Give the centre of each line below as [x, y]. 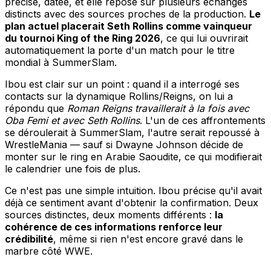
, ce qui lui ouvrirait [204, 38]
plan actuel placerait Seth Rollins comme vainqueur [129, 26]
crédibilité [29, 239]
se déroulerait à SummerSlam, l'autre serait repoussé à [132, 132]
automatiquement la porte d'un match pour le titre [120, 50]
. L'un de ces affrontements [203, 120]
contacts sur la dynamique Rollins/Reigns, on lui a [119, 96]
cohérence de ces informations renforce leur [114, 227]
